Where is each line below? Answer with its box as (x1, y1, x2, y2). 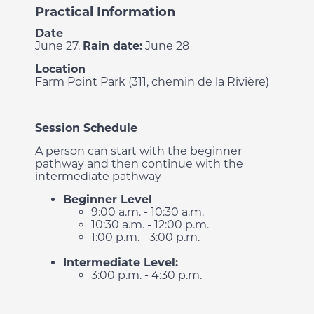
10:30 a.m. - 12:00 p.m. (91, 218, 209, 231)
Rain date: (83, 39, 142, 53)
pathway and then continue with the (35, 157, 243, 170)
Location (35, 62, 86, 76)
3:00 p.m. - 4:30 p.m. (91, 268, 202, 282)
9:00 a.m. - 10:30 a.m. (91, 205, 204, 219)
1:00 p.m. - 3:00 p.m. (91, 231, 200, 244)
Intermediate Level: (63, 256, 178, 269)
